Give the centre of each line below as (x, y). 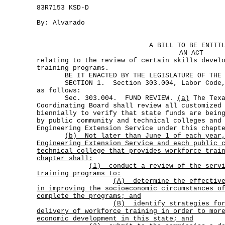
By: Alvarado (61, 23)
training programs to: (79, 174)
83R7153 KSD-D (63, 8)
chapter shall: (65, 158)
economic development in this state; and (115, 219)
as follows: (59, 91)
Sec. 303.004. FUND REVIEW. (107, 98)
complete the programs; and (89, 196)
